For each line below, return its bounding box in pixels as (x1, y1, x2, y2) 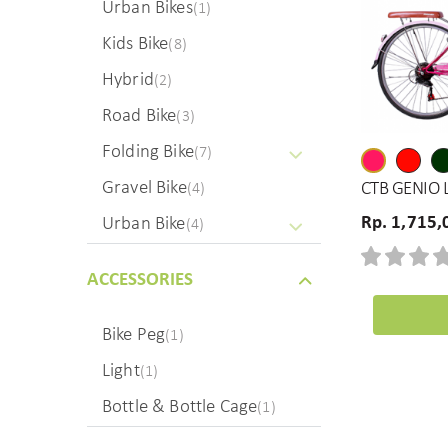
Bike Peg (102, 326, 166, 345)
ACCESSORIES (87, 271, 193, 290)
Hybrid (102, 71, 154, 90)
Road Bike (102, 107, 177, 126)
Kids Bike (102, 35, 169, 54)
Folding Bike (102, 143, 194, 162)
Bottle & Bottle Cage (102, 398, 258, 417)
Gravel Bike (102, 179, 187, 198)
